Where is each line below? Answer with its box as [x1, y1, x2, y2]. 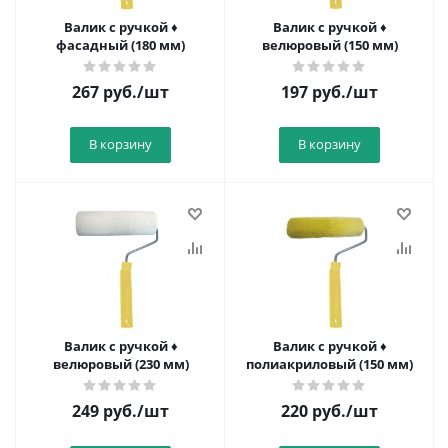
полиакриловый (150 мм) [246, 355, 413, 373]
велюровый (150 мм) [261, 36, 398, 54]
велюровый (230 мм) [52, 355, 189, 373]
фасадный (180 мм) [56, 36, 185, 54]
